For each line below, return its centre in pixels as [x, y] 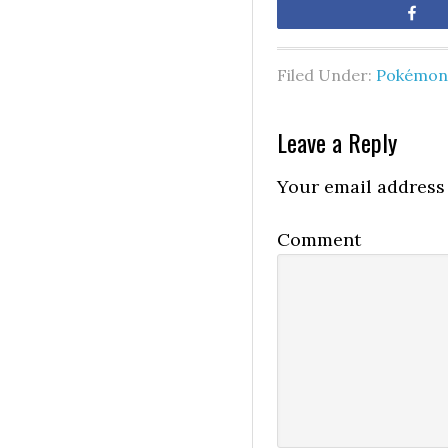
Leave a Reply [337, 142]
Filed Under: [326, 75]
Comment [319, 239]
